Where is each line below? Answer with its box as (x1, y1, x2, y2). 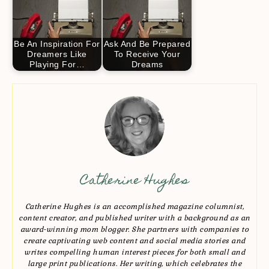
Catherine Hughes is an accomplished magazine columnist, (25, 201, 244, 211)
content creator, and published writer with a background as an (19, 213, 250, 223)
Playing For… (29, 59, 85, 69)
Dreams (131, 59, 163, 69)
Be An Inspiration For (14, 39, 100, 49)
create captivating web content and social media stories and (23, 235, 246, 246)
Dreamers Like (27, 49, 87, 59)
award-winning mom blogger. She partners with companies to (20, 224, 249, 234)
